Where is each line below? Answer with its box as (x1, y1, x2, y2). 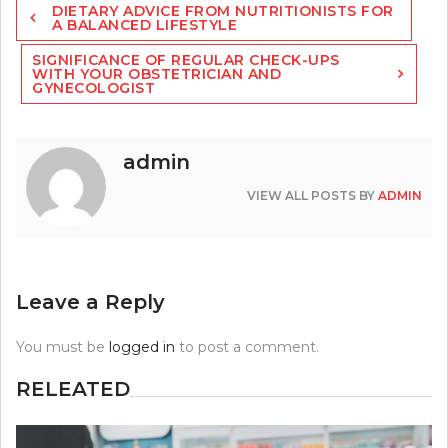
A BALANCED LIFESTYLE (52, 16, 237, 35)
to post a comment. (175, 338, 319, 357)
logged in (109, 338, 175, 357)
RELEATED (16, 377, 130, 402)
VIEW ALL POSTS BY (247, 188, 378, 204)
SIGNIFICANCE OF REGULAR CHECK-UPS (32, 51, 340, 70)
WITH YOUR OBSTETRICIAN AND (32, 65, 281, 84)
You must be (16, 338, 109, 357)
